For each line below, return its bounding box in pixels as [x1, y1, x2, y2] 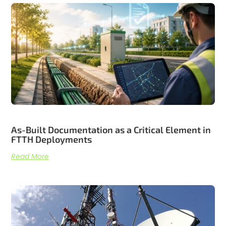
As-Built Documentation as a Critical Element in [11, 124, 211, 135]
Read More [11, 151, 49, 161]
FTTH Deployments [11, 133, 92, 145]
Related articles [61, 7, 165, 25]
